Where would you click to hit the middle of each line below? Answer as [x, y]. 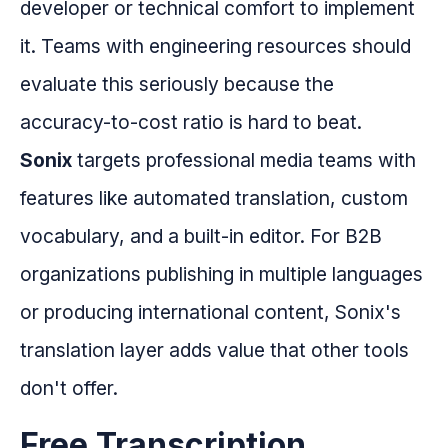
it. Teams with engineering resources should [215, 46]
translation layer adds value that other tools [214, 350]
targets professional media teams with [244, 160]
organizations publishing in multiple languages [221, 274]
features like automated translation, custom [214, 198]
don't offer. [69, 388]
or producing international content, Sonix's [210, 312]
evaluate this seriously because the [177, 84]
